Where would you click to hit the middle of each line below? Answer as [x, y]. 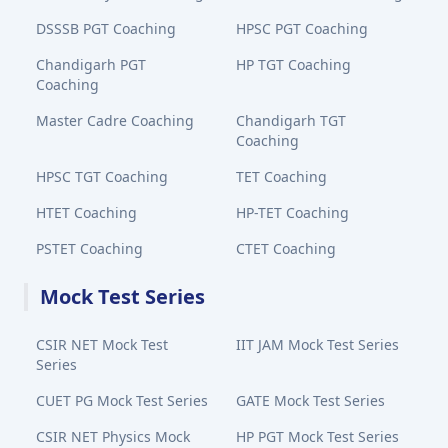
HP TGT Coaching [293, 64]
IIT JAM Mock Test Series [317, 344]
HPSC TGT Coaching [102, 176]
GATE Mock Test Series [310, 400]
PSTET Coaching [89, 248]
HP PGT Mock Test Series [317, 436]
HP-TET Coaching [292, 212]
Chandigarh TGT [291, 120]
